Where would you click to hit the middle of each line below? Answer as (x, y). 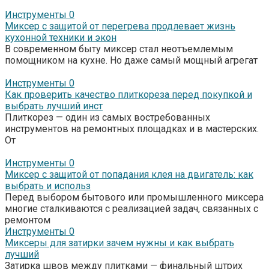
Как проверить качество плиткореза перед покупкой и (128, 94)
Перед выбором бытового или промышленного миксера (134, 197)
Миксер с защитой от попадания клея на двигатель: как (129, 174)
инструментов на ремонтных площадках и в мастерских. (132, 128)
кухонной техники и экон (61, 37)
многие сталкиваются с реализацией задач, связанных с (131, 208)
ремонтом (28, 220)
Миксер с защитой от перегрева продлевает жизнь (120, 26)
